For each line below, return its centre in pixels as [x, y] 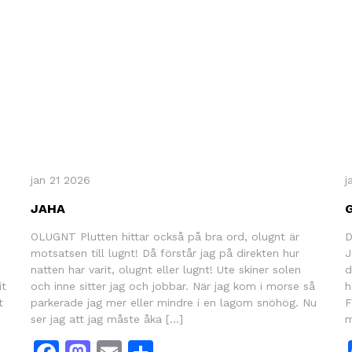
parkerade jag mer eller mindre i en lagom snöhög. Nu [173, 302]
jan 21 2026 [60, 180]
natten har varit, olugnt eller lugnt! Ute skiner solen [165, 269]
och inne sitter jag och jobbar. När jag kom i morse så [172, 286]
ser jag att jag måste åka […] [106, 319]
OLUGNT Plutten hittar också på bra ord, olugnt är [165, 236]
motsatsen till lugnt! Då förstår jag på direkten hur [165, 253]
